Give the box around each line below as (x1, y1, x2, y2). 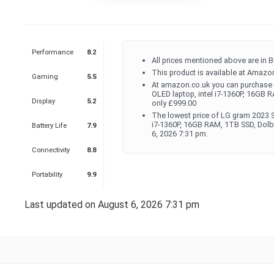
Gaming (31, 73, 58, 81)
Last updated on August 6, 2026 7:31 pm (24, 199, 199, 210)
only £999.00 (151, 98, 196, 108)
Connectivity (31, 146, 70, 154)
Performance (31, 48, 73, 56)
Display (31, 97, 55, 105)
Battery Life (31, 122, 67, 130)
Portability (31, 171, 62, 179)
